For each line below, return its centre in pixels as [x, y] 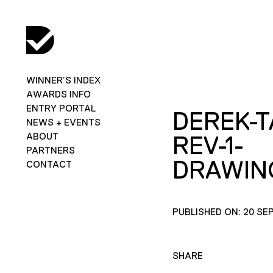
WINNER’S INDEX [63, 80]
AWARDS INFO [58, 94]
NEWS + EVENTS [63, 122]
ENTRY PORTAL [61, 108]
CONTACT [49, 164]
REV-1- [208, 145]
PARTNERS [50, 150]
